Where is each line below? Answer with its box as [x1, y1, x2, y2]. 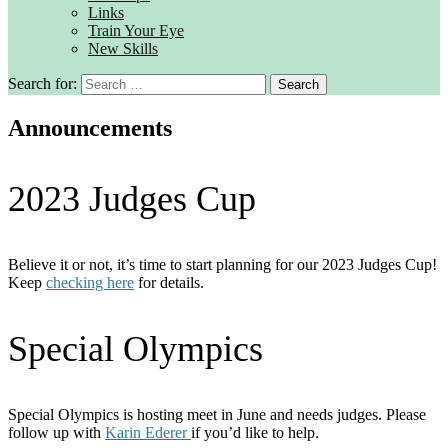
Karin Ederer [105, 423, 191, 441]
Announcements [8, 114, 172, 141]
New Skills [88, 39, 158, 57]
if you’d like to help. [191, 423, 319, 441]
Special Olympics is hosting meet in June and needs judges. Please [8, 405, 426, 423]
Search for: [8, 74, 77, 92]
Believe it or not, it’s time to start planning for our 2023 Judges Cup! [8, 255, 437, 273]
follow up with [8, 423, 105, 441]
